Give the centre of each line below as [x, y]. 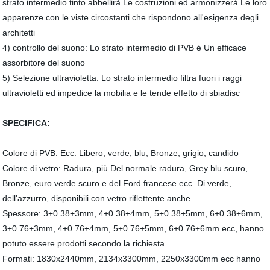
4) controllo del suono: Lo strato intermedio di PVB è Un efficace [125, 48]
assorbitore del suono [44, 63]
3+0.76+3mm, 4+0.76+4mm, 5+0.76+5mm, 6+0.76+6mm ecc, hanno [133, 228]
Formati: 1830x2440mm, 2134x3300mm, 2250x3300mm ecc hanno [132, 259]
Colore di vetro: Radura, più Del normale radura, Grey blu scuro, [125, 168]
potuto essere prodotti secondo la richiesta [84, 243]
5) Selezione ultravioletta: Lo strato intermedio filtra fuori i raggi [122, 78]
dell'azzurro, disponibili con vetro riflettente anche [97, 198]
